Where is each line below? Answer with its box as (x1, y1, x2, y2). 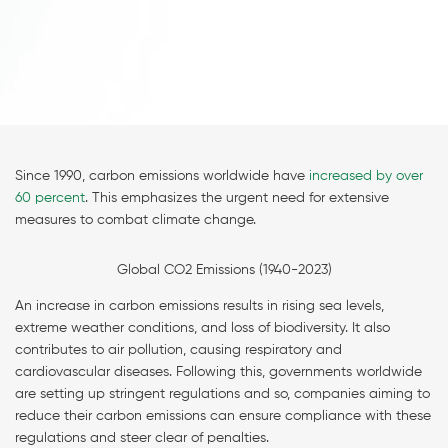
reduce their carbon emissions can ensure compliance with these (15, 409, 431, 424)
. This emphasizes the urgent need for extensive (85, 191, 389, 206)
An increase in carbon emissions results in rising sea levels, (15, 299, 384, 314)
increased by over (309, 169, 423, 184)
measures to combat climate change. (15, 213, 260, 228)
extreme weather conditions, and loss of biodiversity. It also (15, 321, 390, 336)
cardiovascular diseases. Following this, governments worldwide (15, 365, 422, 380)
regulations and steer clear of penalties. (15, 431, 273, 446)
